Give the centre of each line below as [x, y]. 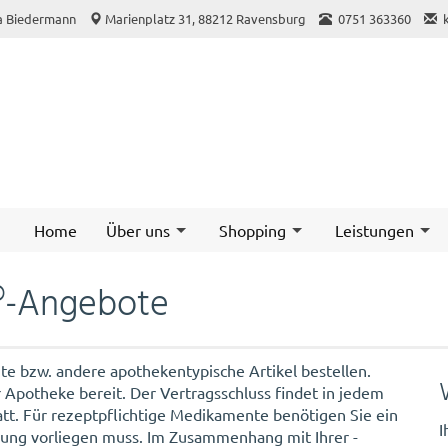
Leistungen [375, 230]
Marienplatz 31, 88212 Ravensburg [205, 18]
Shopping [253, 230]
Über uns [138, 230]
